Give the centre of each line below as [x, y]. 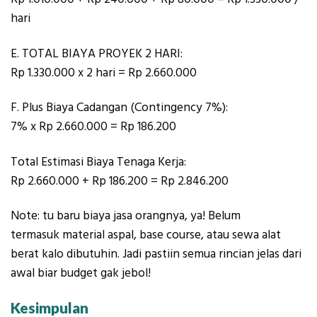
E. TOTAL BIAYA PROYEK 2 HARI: [97, 53]
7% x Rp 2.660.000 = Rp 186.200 [93, 127]
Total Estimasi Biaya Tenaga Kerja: [98, 162]
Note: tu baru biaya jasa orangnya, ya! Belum [126, 215]
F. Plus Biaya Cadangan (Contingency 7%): [119, 108]
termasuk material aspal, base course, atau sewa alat [146, 235]
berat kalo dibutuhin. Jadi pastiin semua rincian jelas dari [156, 254]
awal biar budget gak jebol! [81, 273]
